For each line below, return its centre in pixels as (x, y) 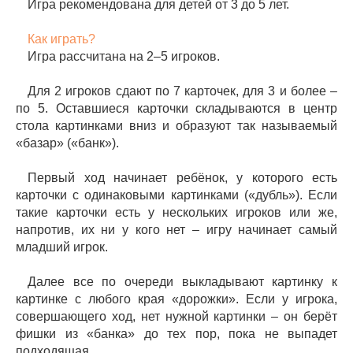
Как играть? (61, 39)
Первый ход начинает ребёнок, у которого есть (182, 178)
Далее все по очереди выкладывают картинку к (182, 282)
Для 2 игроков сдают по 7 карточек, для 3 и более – (182, 91)
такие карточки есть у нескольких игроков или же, (176, 212)
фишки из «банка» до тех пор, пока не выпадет (176, 334)
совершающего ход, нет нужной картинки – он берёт (176, 316)
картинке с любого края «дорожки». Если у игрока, (176, 299)
